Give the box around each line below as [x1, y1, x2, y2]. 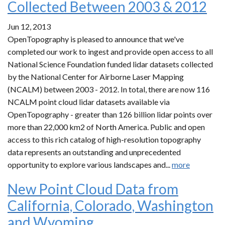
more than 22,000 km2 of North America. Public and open [8, 122, 205, 132]
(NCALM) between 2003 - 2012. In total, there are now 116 [8, 84, 210, 94]
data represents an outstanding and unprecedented [8, 147, 181, 157]
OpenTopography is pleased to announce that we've [8, 34, 184, 44]
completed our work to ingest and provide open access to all [8, 47, 213, 56]
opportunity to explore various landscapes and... [8, 160, 172, 169]
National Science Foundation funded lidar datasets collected [8, 59, 213, 69]
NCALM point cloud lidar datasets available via [8, 97, 170, 106]
